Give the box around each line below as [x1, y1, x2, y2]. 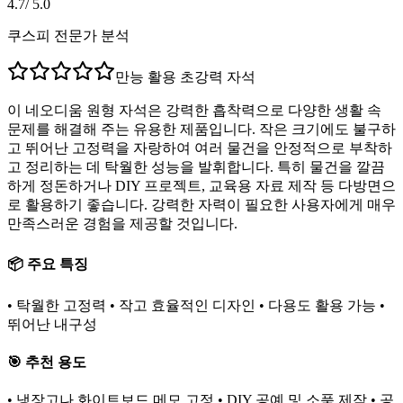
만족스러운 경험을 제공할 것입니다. [7, 216, 237, 232]
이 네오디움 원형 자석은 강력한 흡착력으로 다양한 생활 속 [7, 103, 381, 119]
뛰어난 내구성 [7, 316, 97, 332]
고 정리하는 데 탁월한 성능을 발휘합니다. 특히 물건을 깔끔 [7, 159, 385, 175]
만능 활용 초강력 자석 [115, 69, 255, 85]
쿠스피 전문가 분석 [7, 28, 130, 44]
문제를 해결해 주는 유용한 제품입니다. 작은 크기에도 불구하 [7, 121, 396, 138]
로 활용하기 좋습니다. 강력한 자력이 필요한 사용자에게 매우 [7, 197, 396, 213]
